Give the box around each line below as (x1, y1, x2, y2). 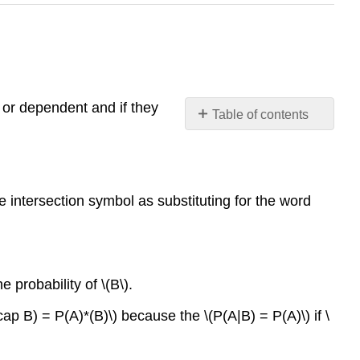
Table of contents (212, 107, 309, 121)
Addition (211, 204, 259, 219)
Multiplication (211, 148, 287, 162)
